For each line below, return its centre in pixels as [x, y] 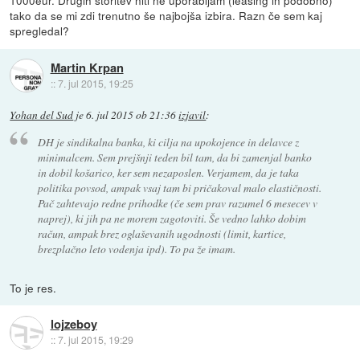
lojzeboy [74, 324]
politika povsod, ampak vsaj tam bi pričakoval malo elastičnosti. [179, 187]
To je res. [33, 287]
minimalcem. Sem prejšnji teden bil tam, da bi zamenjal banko [174, 157]
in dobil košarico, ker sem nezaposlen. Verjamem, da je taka [168, 172]
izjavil [192, 115]
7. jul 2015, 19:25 [95, 83]
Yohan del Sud [42, 115]
